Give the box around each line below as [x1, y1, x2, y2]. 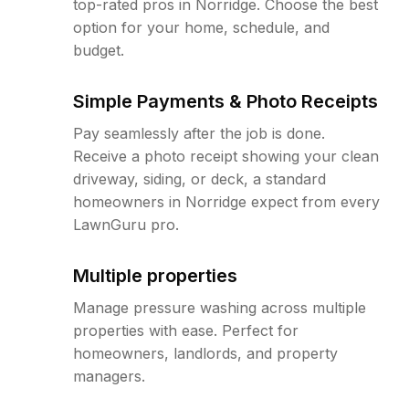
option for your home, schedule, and [73, 18, 330, 37]
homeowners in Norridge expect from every [73, 193, 380, 211]
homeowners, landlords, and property [73, 344, 338, 362]
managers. [73, 367, 145, 385]
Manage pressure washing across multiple [73, 299, 366, 317]
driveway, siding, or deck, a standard [73, 170, 326, 188]
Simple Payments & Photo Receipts [73, 90, 378, 112]
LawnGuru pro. [73, 215, 179, 234]
